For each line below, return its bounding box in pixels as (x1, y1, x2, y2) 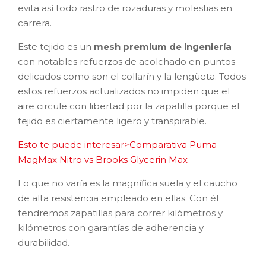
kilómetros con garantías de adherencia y (18, 221, 204, 233)
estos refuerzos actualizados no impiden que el (18, 85, 230, 97)
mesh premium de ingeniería (94, 40, 232, 52)
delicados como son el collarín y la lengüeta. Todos (18, 70, 246, 82)
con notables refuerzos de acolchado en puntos (18, 55, 235, 67)
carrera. (18, 17, 52, 28)
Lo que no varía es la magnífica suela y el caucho (18, 177, 237, 189)
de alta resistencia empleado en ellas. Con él (18, 192, 218, 204)
